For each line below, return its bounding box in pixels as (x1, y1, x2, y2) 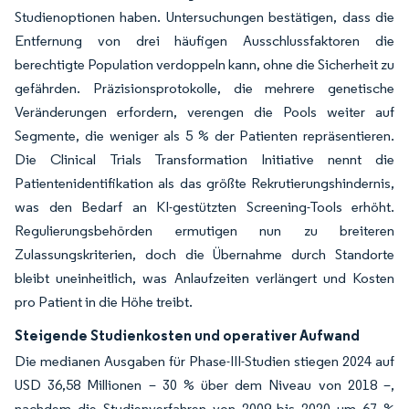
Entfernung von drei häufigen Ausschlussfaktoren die (15, 32, 394, 49)
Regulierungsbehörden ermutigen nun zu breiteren (15, 222, 394, 239)
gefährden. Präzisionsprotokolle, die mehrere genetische (15, 79, 394, 97)
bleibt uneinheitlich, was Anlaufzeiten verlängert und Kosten (15, 269, 394, 287)
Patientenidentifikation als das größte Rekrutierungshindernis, (15, 174, 394, 192)
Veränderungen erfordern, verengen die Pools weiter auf (15, 103, 394, 121)
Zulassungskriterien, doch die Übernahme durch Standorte (15, 246, 394, 263)
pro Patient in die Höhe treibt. (15, 293, 193, 310)
